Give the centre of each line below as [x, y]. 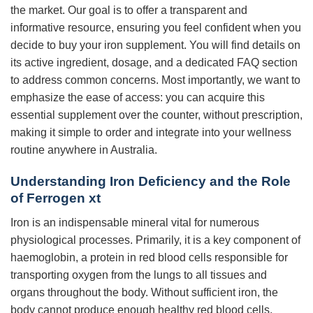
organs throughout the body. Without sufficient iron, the [144, 292]
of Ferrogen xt [56, 198]
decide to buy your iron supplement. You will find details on [155, 45]
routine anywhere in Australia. [84, 150]
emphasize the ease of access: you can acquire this [138, 98]
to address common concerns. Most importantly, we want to [155, 80]
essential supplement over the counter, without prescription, [156, 115]
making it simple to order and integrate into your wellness [151, 133]
